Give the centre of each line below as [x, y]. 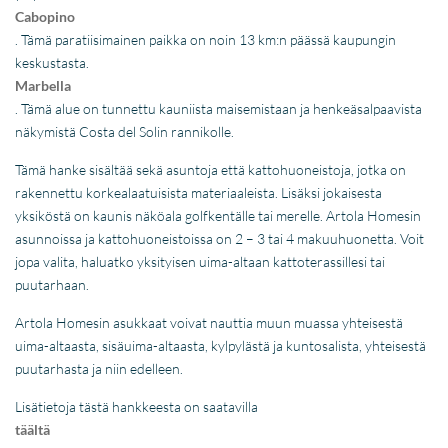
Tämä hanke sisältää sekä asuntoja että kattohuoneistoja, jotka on [211, 169]
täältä [33, 429]
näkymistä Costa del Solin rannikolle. [125, 131]
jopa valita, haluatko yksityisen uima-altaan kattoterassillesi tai [200, 261]
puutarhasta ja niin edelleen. [99, 368]
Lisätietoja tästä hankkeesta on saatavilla [137, 406]
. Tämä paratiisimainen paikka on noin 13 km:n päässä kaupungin [206, 39]
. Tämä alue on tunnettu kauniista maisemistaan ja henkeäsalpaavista [219, 108]
